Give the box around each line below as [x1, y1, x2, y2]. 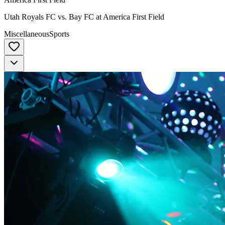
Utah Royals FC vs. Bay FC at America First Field [4, 13, 164, 22]
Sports [49, 30, 69, 39]
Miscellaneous [4, 30, 49, 39]
